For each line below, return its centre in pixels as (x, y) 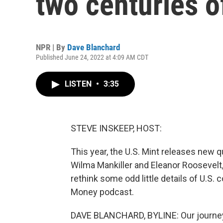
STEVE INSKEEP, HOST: (116, 128)
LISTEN (79, 84)
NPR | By (52, 47)
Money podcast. (102, 192)
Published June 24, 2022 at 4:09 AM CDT (92, 57)
